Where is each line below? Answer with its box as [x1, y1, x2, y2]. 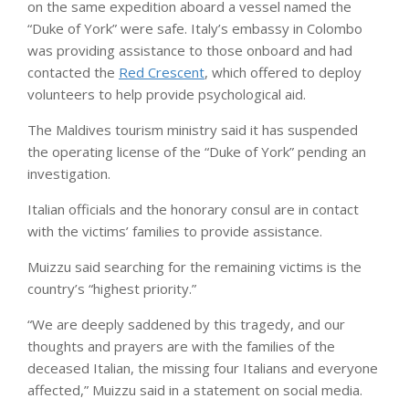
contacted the [27, 62, 119, 81]
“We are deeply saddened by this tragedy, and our [27, 314, 345, 333]
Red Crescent [119, 62, 204, 81]
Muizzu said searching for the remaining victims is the [27, 257, 362, 276]
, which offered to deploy [204, 62, 362, 81]
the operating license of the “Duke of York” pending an [27, 142, 366, 161]
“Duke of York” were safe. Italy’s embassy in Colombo [27, 18, 362, 37]
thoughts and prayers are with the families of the [27, 336, 335, 355]
